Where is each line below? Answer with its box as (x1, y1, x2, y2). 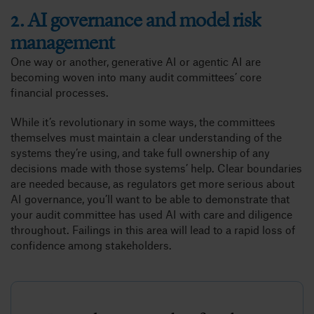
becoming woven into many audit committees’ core (10, 69, 261, 83)
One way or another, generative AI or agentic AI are (10, 54, 261, 68)
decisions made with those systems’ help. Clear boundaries (10, 161, 302, 175)
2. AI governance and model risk (10, 8, 261, 32)
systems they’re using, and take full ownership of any (10, 145, 270, 159)
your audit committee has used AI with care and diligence (10, 207, 292, 221)
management (10, 30, 115, 54)
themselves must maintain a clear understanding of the (10, 130, 282, 144)
